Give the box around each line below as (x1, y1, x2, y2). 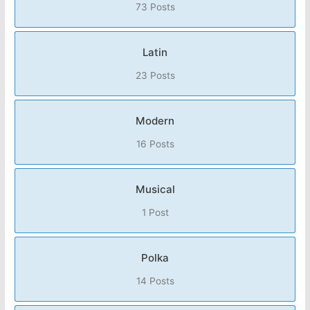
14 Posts (136, 275, 174, 287)
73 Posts (135, 1, 175, 13)
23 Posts (135, 70, 175, 82)
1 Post (141, 207, 169, 219)
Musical (135, 183, 175, 197)
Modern (136, 114, 174, 128)
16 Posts (136, 138, 174, 150)
